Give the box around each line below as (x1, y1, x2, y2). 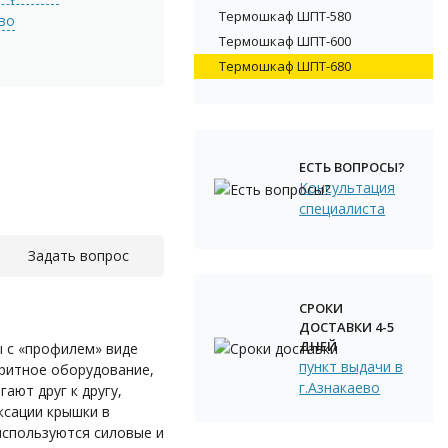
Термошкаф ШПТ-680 (219, 56, 352, 75)
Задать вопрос (27, 245, 129, 265)
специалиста (299, 199, 386, 219)
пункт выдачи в (299, 356, 404, 376)
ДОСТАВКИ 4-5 (299, 317, 395, 336)
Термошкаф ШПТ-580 (219, 6, 352, 25)
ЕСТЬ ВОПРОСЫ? (299, 158, 406, 177)
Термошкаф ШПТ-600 (219, 31, 352, 50)
